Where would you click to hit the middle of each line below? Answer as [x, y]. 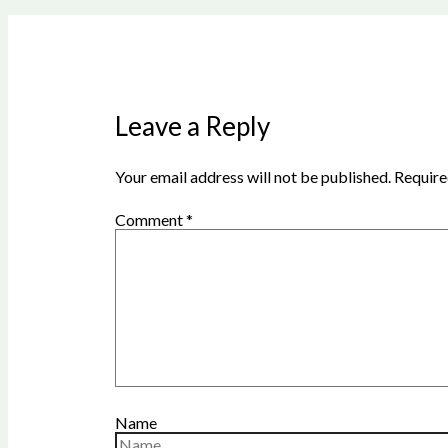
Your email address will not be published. [252, 177]
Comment [150, 220]
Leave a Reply [192, 126]
